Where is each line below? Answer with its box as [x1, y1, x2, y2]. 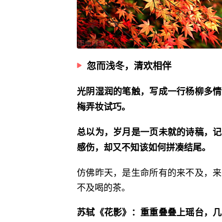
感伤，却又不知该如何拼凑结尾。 [77, 141, 211, 154]
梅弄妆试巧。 [77, 100, 130, 113]
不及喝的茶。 [77, 180, 130, 194]
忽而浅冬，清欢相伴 [87, 59, 171, 73]
